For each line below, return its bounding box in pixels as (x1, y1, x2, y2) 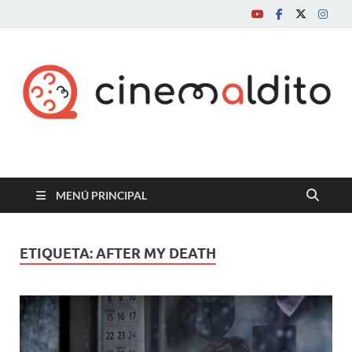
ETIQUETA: (20, 244, 96, 262)
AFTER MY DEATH (96, 244, 216, 262)
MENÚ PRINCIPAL (56, 188, 147, 202)
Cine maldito (31, 148, 211, 188)
